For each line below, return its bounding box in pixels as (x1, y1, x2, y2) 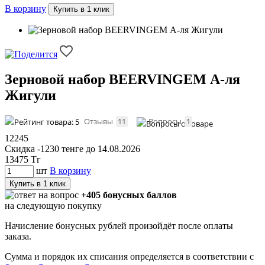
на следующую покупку (5, 200, 102, 211)
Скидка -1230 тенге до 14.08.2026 (5, 143, 140, 154)
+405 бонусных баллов (81, 189, 177, 200)
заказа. (5, 231, 31, 241)
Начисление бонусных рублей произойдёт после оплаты (5, 220, 233, 231)
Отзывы (84, 115, 115, 127)
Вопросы (148, 115, 183, 127)
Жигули (5, 87, 56, 103)
